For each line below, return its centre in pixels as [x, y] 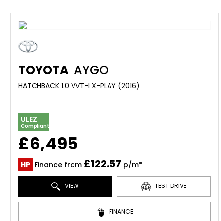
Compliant [35, 126]
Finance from [58, 165]
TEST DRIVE [170, 186]
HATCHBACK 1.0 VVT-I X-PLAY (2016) [79, 86]
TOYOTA [43, 70]
